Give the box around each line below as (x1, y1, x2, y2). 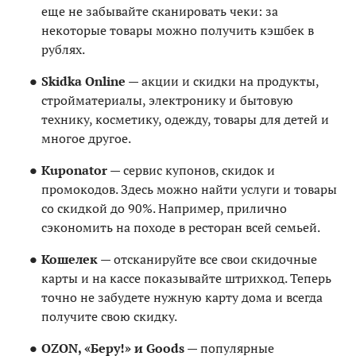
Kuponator (41, 161, 107, 179)
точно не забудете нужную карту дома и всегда (41, 288, 323, 306)
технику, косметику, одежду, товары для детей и (41, 110, 329, 128)
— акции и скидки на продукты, (126, 72, 319, 90)
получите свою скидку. (41, 307, 177, 325)
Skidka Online (41, 72, 126, 90)
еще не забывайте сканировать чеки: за (41, 2, 278, 20)
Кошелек (41, 250, 98, 268)
